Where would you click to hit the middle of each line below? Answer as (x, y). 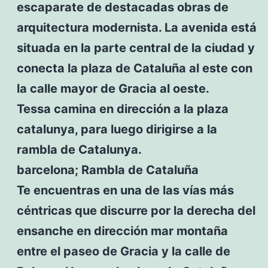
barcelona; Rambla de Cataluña (107, 170)
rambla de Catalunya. (79, 149)
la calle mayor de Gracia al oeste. (113, 88)
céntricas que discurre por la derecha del (136, 210)
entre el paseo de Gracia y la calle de (123, 251)
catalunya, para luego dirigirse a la (117, 129)
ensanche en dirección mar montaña (122, 231)
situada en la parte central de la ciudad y (135, 48)
